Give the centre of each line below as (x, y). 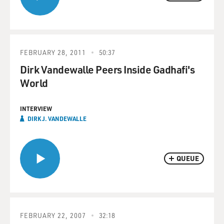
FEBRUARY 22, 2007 (53, 215)
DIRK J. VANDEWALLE (57, 118)
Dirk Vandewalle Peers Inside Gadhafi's (107, 69)
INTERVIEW (36, 108)
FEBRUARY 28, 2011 (53, 52)
